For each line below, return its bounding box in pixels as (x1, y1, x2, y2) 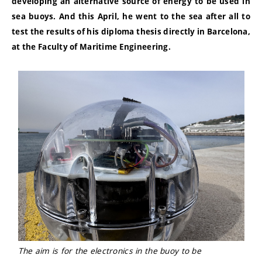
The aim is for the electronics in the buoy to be (18, 244, 201, 256)
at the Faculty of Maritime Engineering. (12, 42, 171, 53)
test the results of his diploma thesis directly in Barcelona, (12, 26, 250, 37)
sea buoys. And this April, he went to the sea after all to (12, 11, 250, 22)
